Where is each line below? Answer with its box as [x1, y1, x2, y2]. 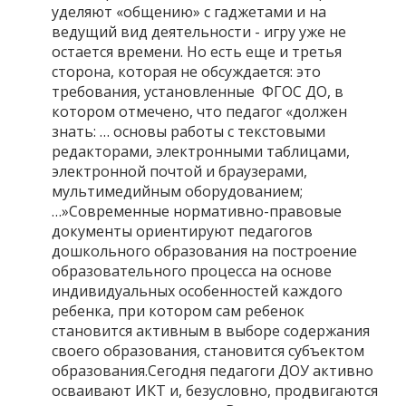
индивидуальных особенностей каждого [52, 280, 343, 301]
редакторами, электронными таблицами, [52, 140, 350, 161]
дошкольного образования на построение [52, 240, 357, 261]
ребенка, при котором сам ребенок [52, 300, 304, 321]
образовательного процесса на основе [52, 260, 332, 281]
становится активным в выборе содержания [52, 320, 370, 341]
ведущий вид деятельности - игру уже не [52, 21, 346, 42]
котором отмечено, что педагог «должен [52, 101, 347, 121]
